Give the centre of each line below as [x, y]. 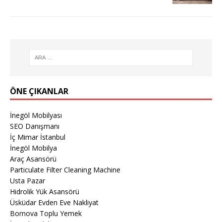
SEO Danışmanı [35, 126]
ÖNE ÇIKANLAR [39, 91]
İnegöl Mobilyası [36, 115]
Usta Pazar [28, 180]
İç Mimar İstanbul [38, 137]
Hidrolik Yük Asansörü [45, 191]
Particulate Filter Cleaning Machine [65, 169]
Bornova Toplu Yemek [46, 213]
